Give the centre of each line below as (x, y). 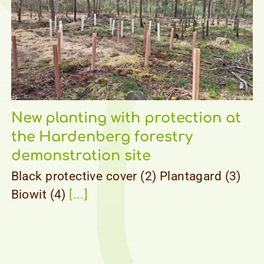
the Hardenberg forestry (102, 137)
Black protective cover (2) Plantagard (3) (126, 176)
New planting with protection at (126, 118)
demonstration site (81, 156)
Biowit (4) (40, 195)
